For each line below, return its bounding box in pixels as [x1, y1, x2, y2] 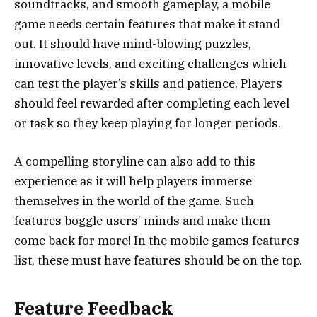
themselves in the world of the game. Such [14, 193, 254, 209]
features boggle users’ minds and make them [14, 213, 270, 229]
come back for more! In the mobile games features [14, 233, 299, 249]
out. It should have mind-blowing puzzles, [14, 36, 251, 52]
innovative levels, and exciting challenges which [14, 56, 287, 72]
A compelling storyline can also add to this [14, 154, 255, 170]
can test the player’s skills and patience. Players [14, 76, 282, 92]
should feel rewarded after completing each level [14, 96, 289, 112]
